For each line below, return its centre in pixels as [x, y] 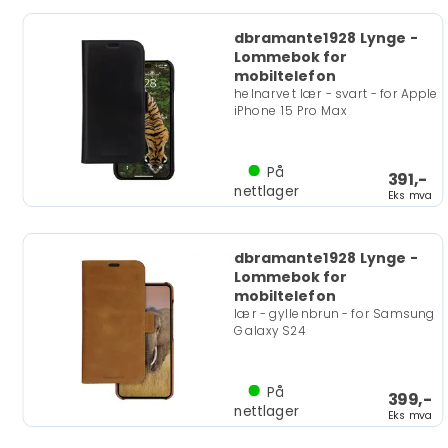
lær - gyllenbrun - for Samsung [334, 314]
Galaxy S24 [270, 330]
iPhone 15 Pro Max [290, 110]
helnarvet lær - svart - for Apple [336, 94]
